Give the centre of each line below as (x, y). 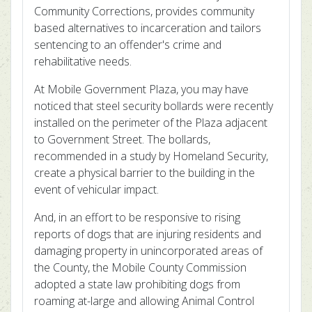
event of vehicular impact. (96, 189)
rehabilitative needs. (83, 61)
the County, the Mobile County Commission (140, 267)
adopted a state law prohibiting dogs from (137, 284)
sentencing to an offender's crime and (128, 45)
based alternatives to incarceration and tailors (148, 28)
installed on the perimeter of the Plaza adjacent (151, 123)
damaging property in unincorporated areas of (148, 251)
